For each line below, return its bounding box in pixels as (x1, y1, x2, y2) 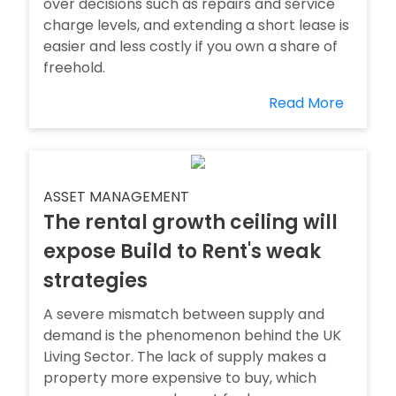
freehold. (43, 57, 105, 78)
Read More (269, 93, 344, 113)
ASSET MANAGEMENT (43, 187, 189, 207)
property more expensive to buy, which (43, 368, 316, 388)
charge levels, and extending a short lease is (43, 15, 349, 35)
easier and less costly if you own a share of (43, 36, 338, 57)
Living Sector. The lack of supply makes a (43, 346, 326, 367)
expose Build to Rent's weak (43, 238, 321, 265)
